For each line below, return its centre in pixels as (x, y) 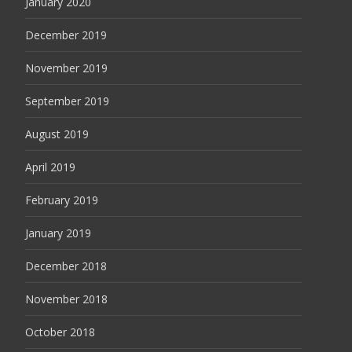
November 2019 (66, 68)
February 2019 (62, 200)
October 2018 (60, 332)
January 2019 (58, 233)
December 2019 (66, 35)
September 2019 (67, 101)
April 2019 (50, 167)
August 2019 (57, 134)
